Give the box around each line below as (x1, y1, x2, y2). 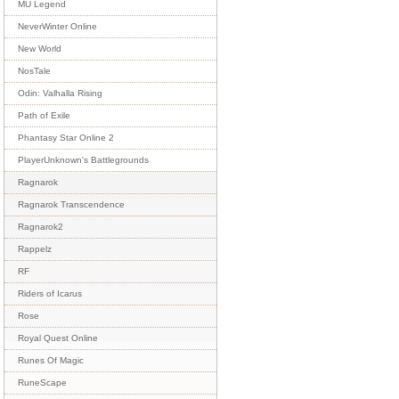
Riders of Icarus (18, 289, 82, 298)
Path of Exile (18, 110, 70, 120)
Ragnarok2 (18, 222, 63, 232)
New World (18, 44, 61, 53)
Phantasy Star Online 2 (18, 133, 114, 142)
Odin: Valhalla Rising (18, 88, 102, 98)
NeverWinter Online (18, 21, 97, 31)
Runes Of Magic (18, 355, 84, 365)
